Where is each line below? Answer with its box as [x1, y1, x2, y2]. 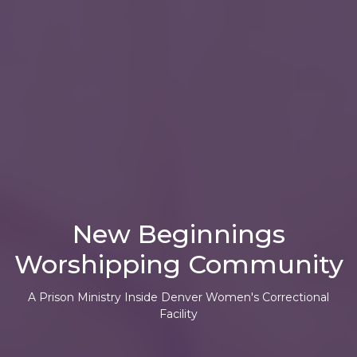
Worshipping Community [14, 249, 343, 280]
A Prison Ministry [28, 289, 124, 304]
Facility [159, 306, 198, 321]
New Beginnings [72, 218, 285, 250]
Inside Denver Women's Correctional [124, 289, 329, 304]
